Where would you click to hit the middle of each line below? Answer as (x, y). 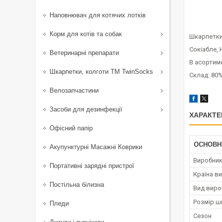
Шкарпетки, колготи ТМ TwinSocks (101, 72)
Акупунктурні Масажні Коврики (96, 147)
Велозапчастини (74, 90)
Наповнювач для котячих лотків (98, 15)
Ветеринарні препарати (84, 53)
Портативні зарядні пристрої (92, 166)
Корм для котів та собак (86, 34)
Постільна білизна (77, 185)
